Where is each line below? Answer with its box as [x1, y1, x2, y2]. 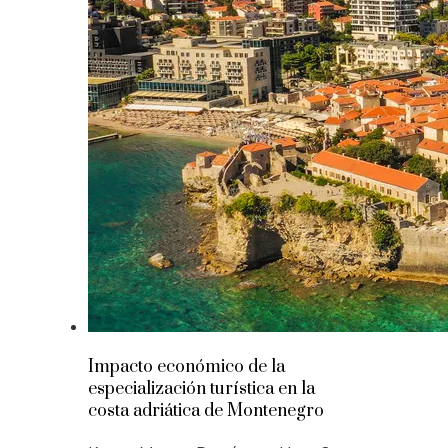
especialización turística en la [88, 378, 315, 400]
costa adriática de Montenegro [88, 400, 324, 422]
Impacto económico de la [88, 356, 285, 378]
